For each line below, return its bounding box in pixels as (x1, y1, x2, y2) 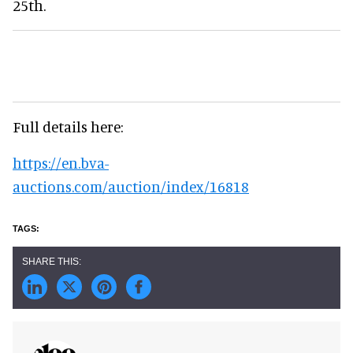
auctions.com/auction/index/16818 (13, 176, 249, 195)
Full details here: (13, 117, 123, 136)
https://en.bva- (13, 153, 109, 172)
